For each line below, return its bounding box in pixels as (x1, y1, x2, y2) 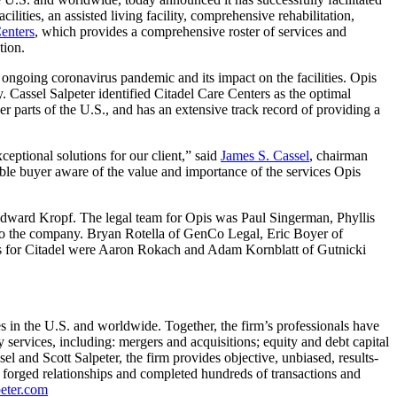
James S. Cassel (221, 148, 309, 164)
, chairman (309, 148, 368, 164)
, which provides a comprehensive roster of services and (35, 24, 346, 40)
